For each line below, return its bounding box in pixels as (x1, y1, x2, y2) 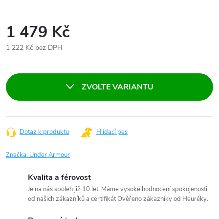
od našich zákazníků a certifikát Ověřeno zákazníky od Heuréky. (28, 195, 208, 203)
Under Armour (29, 151, 70, 159)
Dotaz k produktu (20, 128, 69, 136)
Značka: (6, 151, 29, 159)
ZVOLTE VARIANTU (82, 82, 153, 92)
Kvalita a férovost (28, 172, 91, 183)
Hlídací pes (96, 128, 128, 136)
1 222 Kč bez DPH (6, 43, 63, 52)
